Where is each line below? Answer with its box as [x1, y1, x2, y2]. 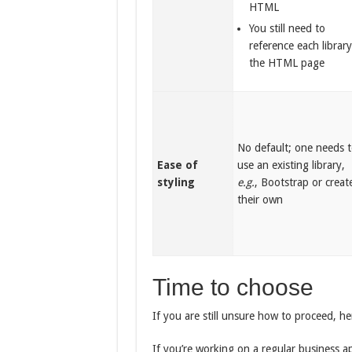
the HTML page [249, 57, 325, 69]
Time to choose [152, 274, 313, 300]
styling [157, 176, 196, 189]
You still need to [249, 22, 326, 35]
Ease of [157, 159, 199, 171]
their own [237, 193, 284, 206]
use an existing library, [237, 159, 346, 171]
